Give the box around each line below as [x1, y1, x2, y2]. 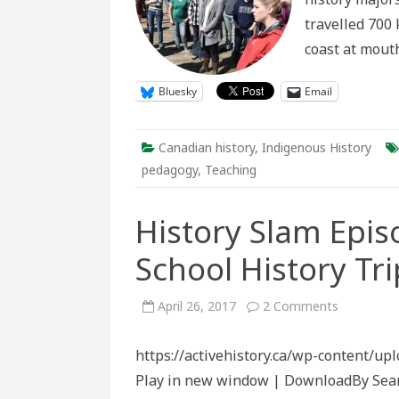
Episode [338, 334, 383, 351]
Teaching [205, 161, 256, 178]
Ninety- [338, 346, 380, 363]
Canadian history [159, 139, 255, 156]
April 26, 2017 [158, 297, 236, 314]
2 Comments [263, 297, 338, 314]
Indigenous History [262, 139, 371, 156]
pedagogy [142, 161, 198, 178]
